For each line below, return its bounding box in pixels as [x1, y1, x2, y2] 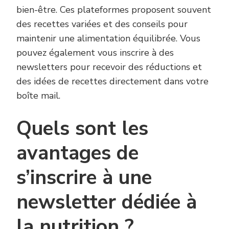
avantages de [16, 139, 139, 167]
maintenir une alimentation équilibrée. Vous [16, 32, 200, 44]
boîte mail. [16, 89, 60, 102]
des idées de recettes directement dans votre [16, 75, 209, 87]
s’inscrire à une [16, 164, 152, 191]
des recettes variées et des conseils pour [16, 17, 188, 30]
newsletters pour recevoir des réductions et [16, 60, 202, 73]
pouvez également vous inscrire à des [16, 46, 174, 59]
